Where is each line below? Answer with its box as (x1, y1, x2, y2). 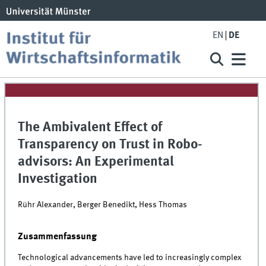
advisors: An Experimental (18, 156, 175, 169)
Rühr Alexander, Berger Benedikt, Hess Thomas (18, 200, 188, 209)
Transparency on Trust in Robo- (18, 138, 203, 152)
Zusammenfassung (18, 231, 97, 242)
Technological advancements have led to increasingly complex (18, 254, 242, 262)
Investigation (18, 173, 98, 186)
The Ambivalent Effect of (18, 121, 163, 135)
